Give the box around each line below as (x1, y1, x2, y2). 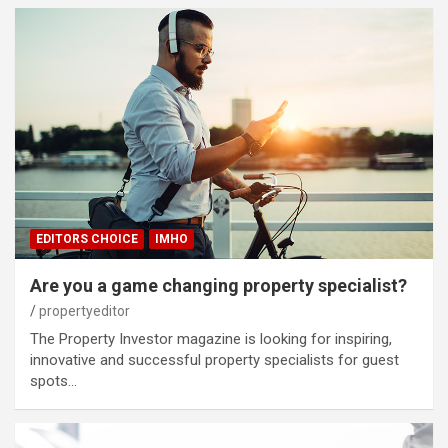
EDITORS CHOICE (36, 231, 138, 246)
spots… (30, 371, 77, 390)
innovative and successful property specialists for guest (30, 350, 399, 369)
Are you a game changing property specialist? (30, 274, 407, 296)
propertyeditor (39, 302, 130, 319)
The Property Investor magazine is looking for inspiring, (30, 329, 392, 348)
